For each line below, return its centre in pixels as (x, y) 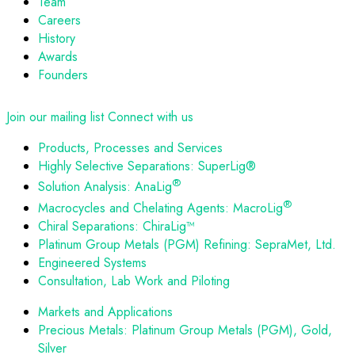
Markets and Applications (105, 311)
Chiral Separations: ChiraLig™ (116, 226)
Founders (63, 75)
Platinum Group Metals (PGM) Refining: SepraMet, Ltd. (187, 244)
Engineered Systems (92, 262)
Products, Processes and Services (130, 148)
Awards (58, 57)
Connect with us (151, 117)
